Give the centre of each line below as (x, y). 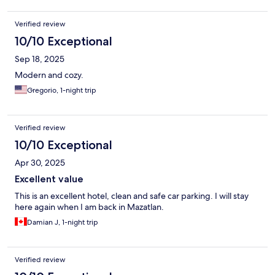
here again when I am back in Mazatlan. (89, 207)
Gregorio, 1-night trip (62, 91)
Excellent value (49, 179)
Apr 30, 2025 (40, 163)
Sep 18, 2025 (40, 59)
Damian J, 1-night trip (63, 223)
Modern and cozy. (49, 75)
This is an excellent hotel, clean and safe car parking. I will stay (132, 196)
